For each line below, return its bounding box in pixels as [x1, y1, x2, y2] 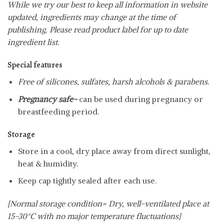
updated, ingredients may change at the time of [7, 12, 176, 22]
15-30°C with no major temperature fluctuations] [7, 211, 181, 221]
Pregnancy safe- [17, 93, 79, 104]
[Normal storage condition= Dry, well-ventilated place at [7, 198, 209, 209]
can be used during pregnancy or [78, 93, 203, 104]
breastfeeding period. [17, 106, 99, 116]
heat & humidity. [17, 158, 78, 168]
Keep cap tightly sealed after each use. [17, 175, 156, 186]
